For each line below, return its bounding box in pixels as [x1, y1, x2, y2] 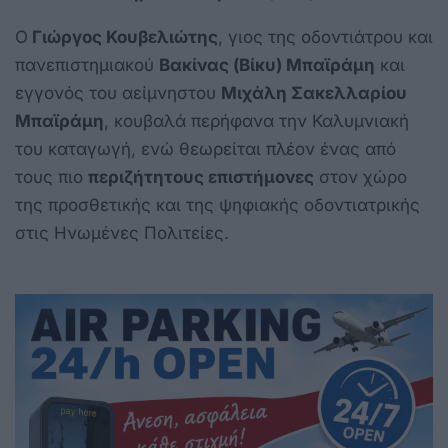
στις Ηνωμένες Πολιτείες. [15, 222, 229, 243]
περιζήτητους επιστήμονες [88, 166, 314, 187]
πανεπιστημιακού [15, 54, 159, 75]
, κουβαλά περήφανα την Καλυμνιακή [104, 110, 409, 131]
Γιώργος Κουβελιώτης [28, 26, 218, 47]
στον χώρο [314, 166, 407, 187]
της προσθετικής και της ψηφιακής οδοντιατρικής [15, 194, 420, 215]
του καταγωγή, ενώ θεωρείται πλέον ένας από [15, 138, 396, 159]
